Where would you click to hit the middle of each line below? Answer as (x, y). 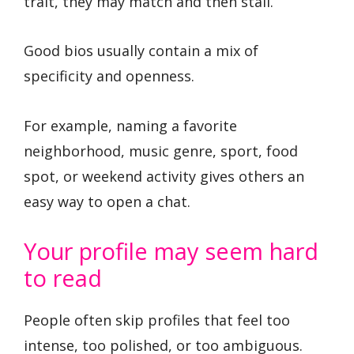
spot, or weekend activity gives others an (164, 176)
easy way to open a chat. (107, 201)
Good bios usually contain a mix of (141, 51)
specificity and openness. (109, 76)
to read (63, 278)
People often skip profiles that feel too (157, 320)
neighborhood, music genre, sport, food (161, 151)
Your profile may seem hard (171, 251)
